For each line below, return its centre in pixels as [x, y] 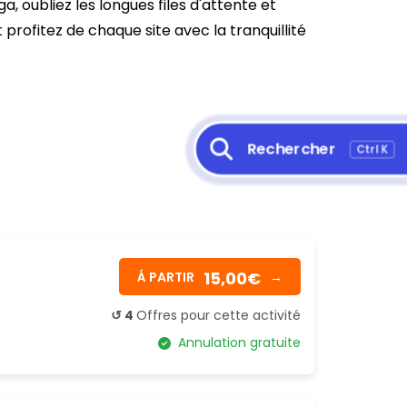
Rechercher [291, 149]
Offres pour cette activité [218, 315]
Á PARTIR [166, 277]
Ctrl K [373, 149]
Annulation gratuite [236, 342]
